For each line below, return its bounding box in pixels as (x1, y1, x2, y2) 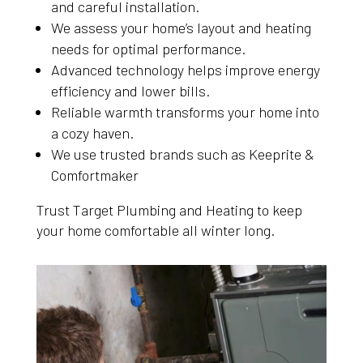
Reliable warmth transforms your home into (50, 102, 319, 121)
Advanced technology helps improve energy (50, 60, 320, 79)
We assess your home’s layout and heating (50, 18, 311, 36)
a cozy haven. (50, 123, 134, 142)
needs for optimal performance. (50, 39, 246, 58)
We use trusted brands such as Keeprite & (50, 144, 314, 163)
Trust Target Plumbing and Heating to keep (36, 200, 302, 219)
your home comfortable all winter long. (36, 220, 275, 239)
